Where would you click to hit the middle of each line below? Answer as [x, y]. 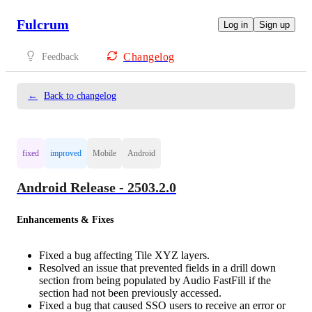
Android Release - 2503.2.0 [96, 188]
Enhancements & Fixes [65, 219]
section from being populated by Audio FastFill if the [155, 280]
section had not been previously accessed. [130, 292]
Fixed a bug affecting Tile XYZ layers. [124, 255]
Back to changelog [80, 96]
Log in [236, 24]
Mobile [104, 153]
